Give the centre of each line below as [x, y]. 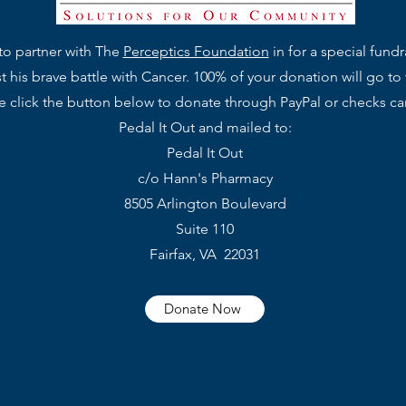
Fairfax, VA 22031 [205, 254]
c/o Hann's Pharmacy [205, 178]
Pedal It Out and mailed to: [205, 127]
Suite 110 [205, 229]
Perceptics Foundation [196, 51]
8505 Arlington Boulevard [205, 203]
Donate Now [203, 309]
